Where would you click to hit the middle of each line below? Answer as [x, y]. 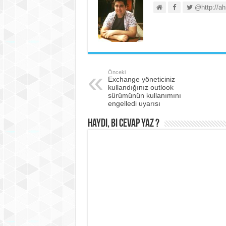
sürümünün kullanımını [144, 95]
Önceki [117, 72]
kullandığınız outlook [140, 87]
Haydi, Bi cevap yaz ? [123, 124]
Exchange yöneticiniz [141, 79]
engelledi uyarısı [134, 103]
